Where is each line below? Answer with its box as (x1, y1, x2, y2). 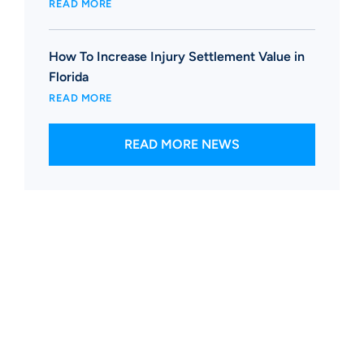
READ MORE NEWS (124, 136, 240, 152)
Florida (49, 68, 89, 84)
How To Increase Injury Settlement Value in (49, 48, 305, 64)
